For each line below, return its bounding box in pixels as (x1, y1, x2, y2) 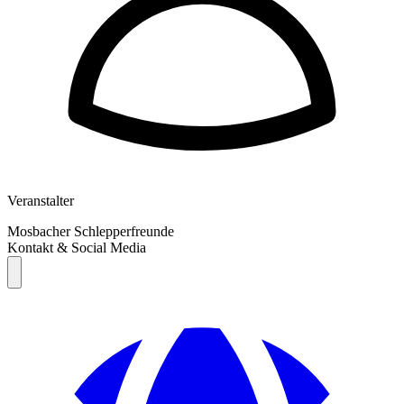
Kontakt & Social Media (7, 240, 146, 256)
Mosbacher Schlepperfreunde (7, 224, 174, 240)
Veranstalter (7, 193, 74, 209)
